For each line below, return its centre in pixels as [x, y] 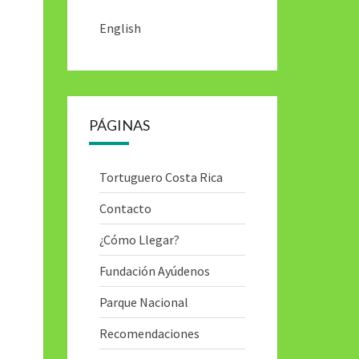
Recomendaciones [149, 333]
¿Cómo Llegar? [139, 240]
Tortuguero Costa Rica [161, 177]
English [120, 28]
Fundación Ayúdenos [154, 271]
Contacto [125, 208]
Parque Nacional [143, 302]
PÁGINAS [119, 125]
